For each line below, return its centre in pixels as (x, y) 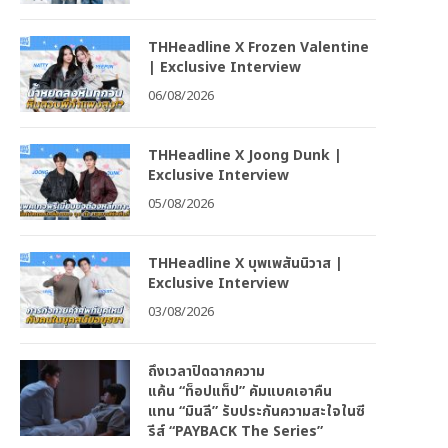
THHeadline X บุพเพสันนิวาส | (245, 263)
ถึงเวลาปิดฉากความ (206, 371)
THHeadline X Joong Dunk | (245, 155)
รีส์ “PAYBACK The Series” (239, 431)
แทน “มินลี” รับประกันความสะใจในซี (256, 411)
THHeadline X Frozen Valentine (258, 47)
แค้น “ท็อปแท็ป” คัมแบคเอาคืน (240, 391)
